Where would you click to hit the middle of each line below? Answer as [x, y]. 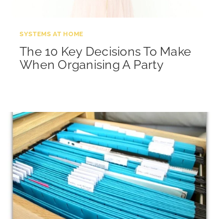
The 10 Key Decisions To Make [105, 51]
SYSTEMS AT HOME [52, 33]
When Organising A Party [92, 64]
